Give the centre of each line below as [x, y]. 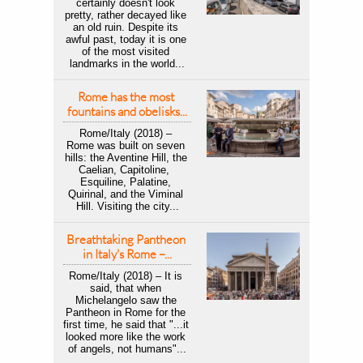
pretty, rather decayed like [126, 15]
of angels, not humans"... [127, 349]
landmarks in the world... [127, 64]
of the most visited [126, 51]
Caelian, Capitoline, [126, 170]
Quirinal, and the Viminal [126, 194]
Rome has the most [126, 97]
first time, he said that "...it [126, 325]
